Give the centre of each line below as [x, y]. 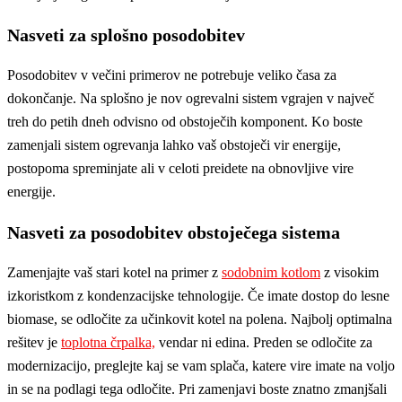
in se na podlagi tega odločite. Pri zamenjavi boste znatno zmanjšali [197, 389]
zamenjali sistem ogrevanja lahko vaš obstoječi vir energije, [174, 145]
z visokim [350, 273]
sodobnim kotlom [271, 273]
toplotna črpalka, [108, 343]
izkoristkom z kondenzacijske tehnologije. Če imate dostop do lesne [198, 296]
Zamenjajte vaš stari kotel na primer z [114, 273]
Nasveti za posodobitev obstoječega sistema [174, 233]
